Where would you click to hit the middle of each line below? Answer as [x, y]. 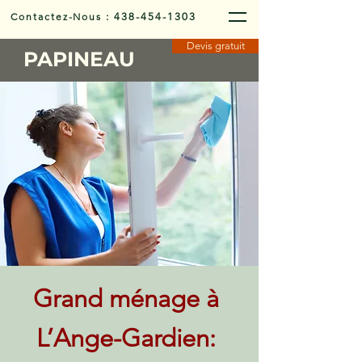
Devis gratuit [215, 46]
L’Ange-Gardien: [126, 338]
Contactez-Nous [57, 17]
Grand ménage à [126, 299]
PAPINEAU [82, 59]
